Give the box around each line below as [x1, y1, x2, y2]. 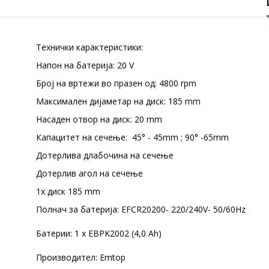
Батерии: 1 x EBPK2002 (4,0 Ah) [36, 228, 162, 239]
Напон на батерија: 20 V [36, 59, 134, 71]
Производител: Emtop [36, 252, 125, 263]
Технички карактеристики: [36, 41, 143, 53]
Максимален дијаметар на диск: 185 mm [36, 95, 201, 107]
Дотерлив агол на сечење [36, 168, 143, 179]
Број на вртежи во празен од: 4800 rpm [36, 77, 196, 89]
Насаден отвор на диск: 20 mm [36, 113, 162, 125]
